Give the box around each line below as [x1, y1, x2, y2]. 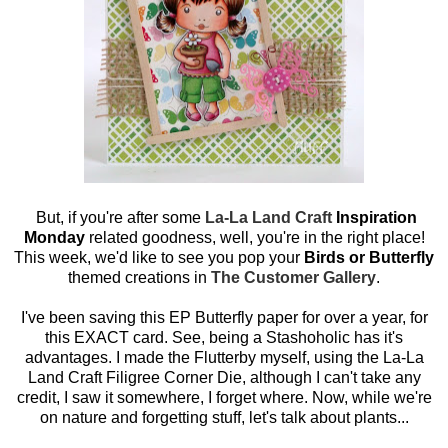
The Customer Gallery [211, 269, 376, 287]
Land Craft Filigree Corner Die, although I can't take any [27, 369, 421, 387]
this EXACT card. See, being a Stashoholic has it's [45, 329, 403, 347]
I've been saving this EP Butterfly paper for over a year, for [20, 309, 428, 327]
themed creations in [68, 269, 211, 287]
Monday [23, 229, 85, 247]
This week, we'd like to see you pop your [14, 249, 304, 267]
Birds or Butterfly [304, 249, 434, 267]
